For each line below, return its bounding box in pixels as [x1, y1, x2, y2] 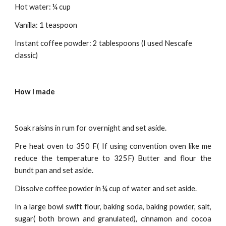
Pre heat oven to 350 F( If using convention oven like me [15, 142, 211, 150]
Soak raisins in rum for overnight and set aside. [15, 124, 167, 132]
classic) [15, 51, 38, 60]
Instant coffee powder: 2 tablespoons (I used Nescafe [15, 39, 193, 47]
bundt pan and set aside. [15, 166, 94, 175]
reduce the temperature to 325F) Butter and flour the [15, 154, 211, 162]
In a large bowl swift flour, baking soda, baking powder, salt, [15, 202, 211, 211]
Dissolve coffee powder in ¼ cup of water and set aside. [15, 184, 197, 193]
